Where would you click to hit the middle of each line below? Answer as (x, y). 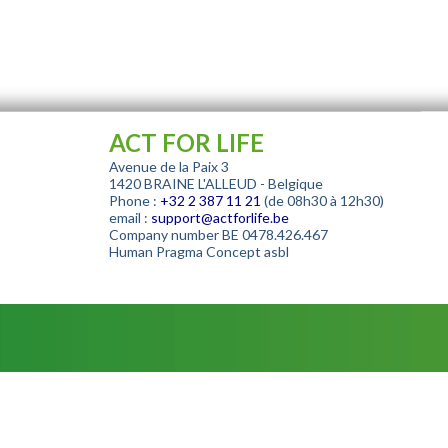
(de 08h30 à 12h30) (322, 201)
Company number (163, 235)
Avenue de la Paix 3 (168, 167)
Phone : (132, 201)
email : (129, 218)
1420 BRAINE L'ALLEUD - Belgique (215, 184)
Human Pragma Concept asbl (198, 252)
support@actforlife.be (219, 218)
